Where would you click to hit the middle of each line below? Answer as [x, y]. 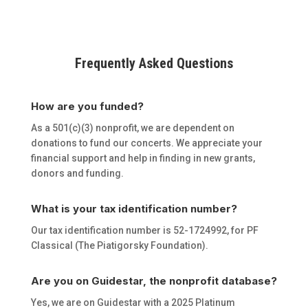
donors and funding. [77, 173]
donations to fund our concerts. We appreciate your [146, 143]
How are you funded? [87, 106]
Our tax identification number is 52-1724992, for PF [144, 230]
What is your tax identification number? [134, 208]
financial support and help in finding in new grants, [143, 158]
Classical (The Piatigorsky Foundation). [119, 245]
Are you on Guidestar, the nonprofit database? [154, 280]
